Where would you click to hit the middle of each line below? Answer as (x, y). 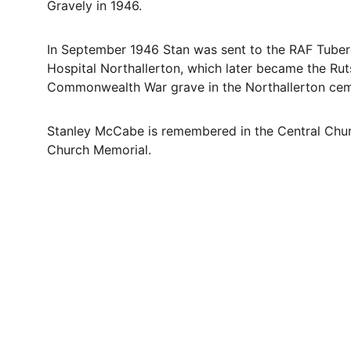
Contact (85, 268)
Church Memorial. (99, 150)
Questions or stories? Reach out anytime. (151, 306)
